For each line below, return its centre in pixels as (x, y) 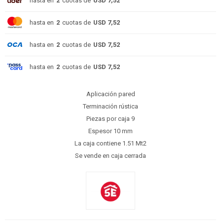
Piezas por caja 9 (110, 119)
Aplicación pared (110, 94)
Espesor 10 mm (110, 131)
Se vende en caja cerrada (110, 156)
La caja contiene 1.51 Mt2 (110, 143)
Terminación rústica (110, 106)
